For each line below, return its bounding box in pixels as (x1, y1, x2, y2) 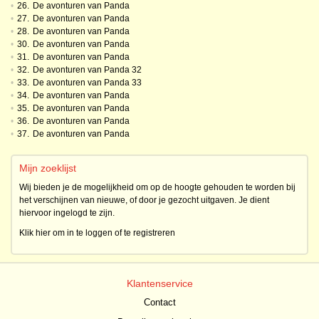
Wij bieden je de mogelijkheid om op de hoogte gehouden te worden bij (19, 182, 296, 192)
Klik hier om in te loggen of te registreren (19, 228, 175, 238)
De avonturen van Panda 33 (33, 78, 142, 88)
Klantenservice (126, 278, 193, 289)
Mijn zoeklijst (19, 162, 76, 174)
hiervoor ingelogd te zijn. (19, 208, 115, 218)
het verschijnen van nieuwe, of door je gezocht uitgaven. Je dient (19, 195, 269, 205)
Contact (143, 297, 176, 308)
